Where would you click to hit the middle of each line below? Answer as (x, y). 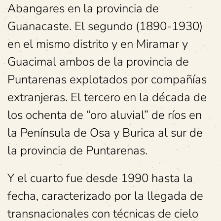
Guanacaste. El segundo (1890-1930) (105, 26)
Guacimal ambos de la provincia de (98, 62)
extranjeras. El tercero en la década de (107, 97)
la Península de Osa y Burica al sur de (105, 133)
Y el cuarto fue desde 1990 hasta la (100, 178)
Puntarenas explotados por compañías (107, 80)
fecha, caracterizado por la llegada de (105, 196)
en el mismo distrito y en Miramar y (98, 44)
